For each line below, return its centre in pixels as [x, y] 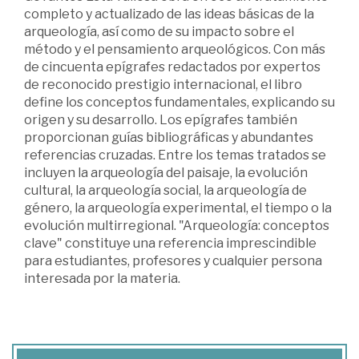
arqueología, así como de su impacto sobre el [159, 32]
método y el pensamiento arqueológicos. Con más [175, 50]
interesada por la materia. [102, 279]
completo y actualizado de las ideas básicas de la [169, 14]
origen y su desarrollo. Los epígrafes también [161, 120]
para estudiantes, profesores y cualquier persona [173, 261]
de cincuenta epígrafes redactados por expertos [172, 67]
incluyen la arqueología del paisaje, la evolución [166, 173]
